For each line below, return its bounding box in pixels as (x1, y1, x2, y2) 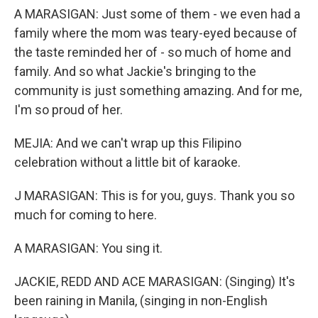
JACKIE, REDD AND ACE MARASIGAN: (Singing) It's (14, 274, 295, 289)
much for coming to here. (14, 207, 157, 222)
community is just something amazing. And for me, (14, 83, 302, 98)
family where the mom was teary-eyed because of (14, 26, 297, 40)
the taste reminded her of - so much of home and (14, 45, 291, 60)
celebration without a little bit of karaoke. (14, 155, 241, 170)
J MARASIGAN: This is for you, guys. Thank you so (14, 188, 295, 203)
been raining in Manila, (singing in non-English (14, 293, 268, 308)
